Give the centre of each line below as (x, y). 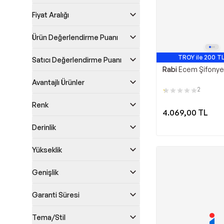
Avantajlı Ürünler (58, 82)
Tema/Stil (49, 217)
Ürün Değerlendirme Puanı (75, 37)
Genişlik (45, 172)
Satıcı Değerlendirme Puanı (77, 59)
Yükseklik (47, 149)
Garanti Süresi (56, 194)
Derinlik (44, 127)
